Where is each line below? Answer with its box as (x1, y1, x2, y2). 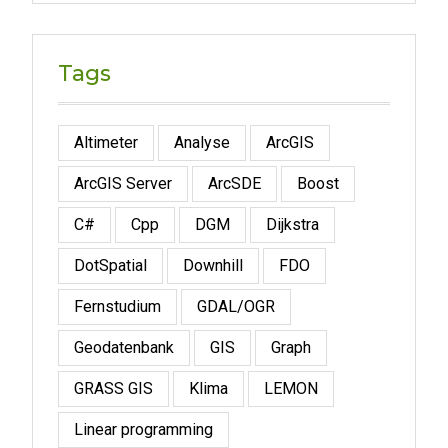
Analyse (173, 133, 230, 152)
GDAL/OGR (196, 297, 275, 316)
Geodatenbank (73, 338, 174, 357)
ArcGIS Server (73, 174, 172, 193)
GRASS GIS (73, 379, 153, 398)
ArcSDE (207, 174, 261, 193)
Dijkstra (265, 215, 319, 234)
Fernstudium (73, 297, 161, 316)
